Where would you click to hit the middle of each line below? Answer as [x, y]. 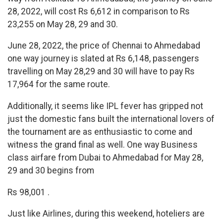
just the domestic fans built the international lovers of [111, 119]
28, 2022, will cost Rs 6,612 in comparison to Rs [99, 11]
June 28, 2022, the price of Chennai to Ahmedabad [104, 46]
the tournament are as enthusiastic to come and [100, 132]
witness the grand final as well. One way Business [103, 145]
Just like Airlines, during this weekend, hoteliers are [106, 214]
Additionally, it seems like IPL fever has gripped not [105, 106]
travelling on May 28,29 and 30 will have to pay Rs [101, 72]
